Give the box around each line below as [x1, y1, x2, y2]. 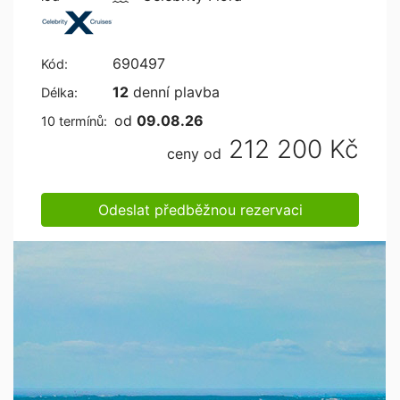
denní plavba [129, 83, 220, 101]
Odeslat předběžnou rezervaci [97, 201, 303, 219]
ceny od [167, 145, 221, 162]
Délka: [41, 84, 78, 100]
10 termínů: [41, 112, 107, 129]
